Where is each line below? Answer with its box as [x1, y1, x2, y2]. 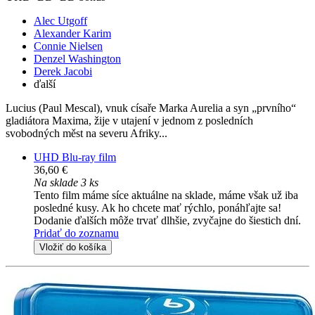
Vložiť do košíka [39, 242, 106, 253]
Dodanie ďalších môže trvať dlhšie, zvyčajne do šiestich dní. [34, 214, 301, 227]
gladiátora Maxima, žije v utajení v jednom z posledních [6, 115, 253, 127]
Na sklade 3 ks [34, 176, 98, 189]
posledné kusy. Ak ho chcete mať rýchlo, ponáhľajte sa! [34, 202, 281, 214]
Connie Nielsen [34, 40, 103, 53]
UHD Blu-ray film [34, 151, 116, 164]
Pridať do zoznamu [34, 227, 119, 240]
